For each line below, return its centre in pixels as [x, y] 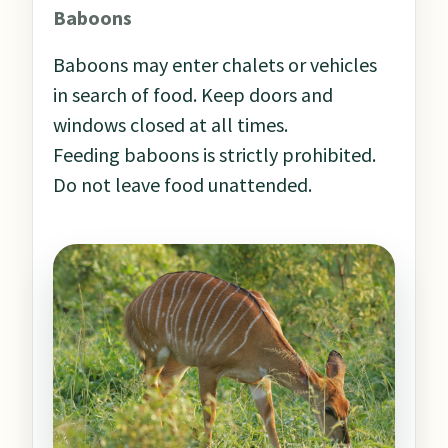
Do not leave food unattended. [182, 185]
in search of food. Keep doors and [193, 95]
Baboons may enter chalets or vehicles [215, 65]
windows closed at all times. [170, 125]
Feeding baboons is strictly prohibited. [214, 155]
